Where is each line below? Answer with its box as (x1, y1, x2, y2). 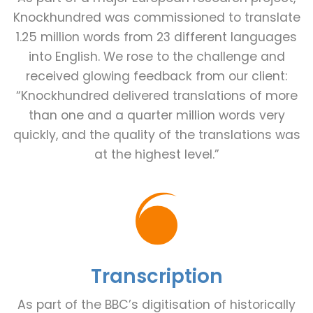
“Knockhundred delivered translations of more (15, 87, 298, 105)
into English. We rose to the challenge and (28, 48, 285, 66)
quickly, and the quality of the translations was (13, 126, 300, 144)
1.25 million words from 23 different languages (16, 29, 297, 46)
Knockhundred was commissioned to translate (13, 9, 300, 27)
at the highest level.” (94, 146, 219, 163)
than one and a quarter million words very (28, 107, 285, 124)
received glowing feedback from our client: (26, 68, 287, 85)
